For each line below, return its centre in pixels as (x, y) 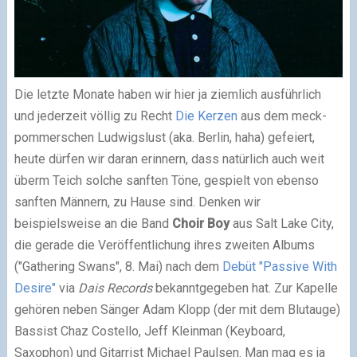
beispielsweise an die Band (93, 224)
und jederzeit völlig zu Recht (94, 116)
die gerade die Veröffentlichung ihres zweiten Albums (164, 245)
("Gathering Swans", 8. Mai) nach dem (118, 267)
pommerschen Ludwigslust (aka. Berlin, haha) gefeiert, (164, 138)
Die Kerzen (206, 116)
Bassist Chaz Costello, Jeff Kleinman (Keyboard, (149, 331)
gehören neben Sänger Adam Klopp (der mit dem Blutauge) (177, 310)
